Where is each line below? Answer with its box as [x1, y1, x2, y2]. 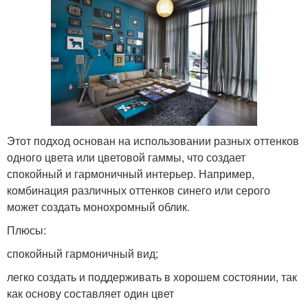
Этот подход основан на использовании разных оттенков [7, 133, 299, 149]
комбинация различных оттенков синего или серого [7, 182, 270, 199]
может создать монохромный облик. [7, 199, 190, 215]
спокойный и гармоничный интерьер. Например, [7, 166, 254, 182]
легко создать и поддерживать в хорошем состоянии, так [7, 269, 297, 285]
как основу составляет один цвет [7, 285, 174, 302]
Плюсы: [7, 222, 46, 239]
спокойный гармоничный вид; [7, 245, 158, 262]
